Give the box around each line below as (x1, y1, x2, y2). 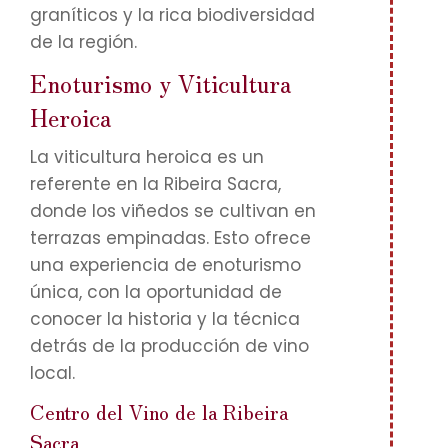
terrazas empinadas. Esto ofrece (30, 226, 311, 250)
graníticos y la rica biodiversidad (30, 3, 315, 27)
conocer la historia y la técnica (30, 307, 300, 331)
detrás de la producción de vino (30, 334, 309, 358)
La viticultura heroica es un (30, 145, 264, 169)
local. (30, 361, 75, 385)
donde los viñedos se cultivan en (30, 199, 316, 223)
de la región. (30, 30, 137, 54)
